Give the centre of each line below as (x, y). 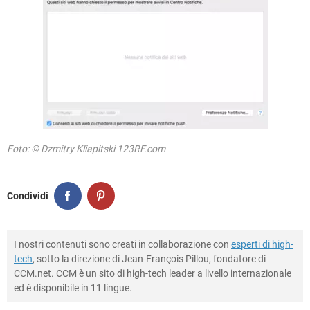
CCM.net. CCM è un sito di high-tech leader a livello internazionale (153, 273)
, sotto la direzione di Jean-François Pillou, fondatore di (149, 259)
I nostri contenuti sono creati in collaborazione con (122, 244)
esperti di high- (262, 244)
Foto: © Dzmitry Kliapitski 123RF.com (86, 149)
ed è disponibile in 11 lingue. (73, 288)
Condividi (28, 195)
